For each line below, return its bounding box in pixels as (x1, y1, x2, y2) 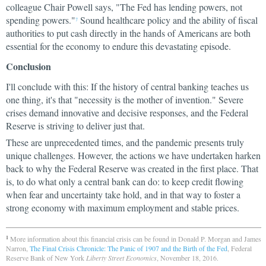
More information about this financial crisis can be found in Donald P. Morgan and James (8, 234, 261, 243)
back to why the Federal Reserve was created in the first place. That (6, 162, 258, 175)
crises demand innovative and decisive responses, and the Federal (6, 106, 248, 119)
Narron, (6, 243, 30, 253)
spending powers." (6, 14, 75, 26)
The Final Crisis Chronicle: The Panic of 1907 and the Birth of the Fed (30, 243, 227, 253)
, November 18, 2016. (157, 253, 218, 262)
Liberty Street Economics (86, 253, 157, 262)
